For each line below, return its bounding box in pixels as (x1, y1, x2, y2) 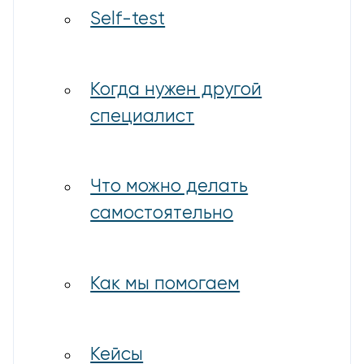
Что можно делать (90, 178, 249, 197)
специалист (90, 107, 195, 126)
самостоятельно (90, 205, 234, 223)
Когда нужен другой (90, 80, 262, 99)
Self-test (90, 10, 166, 28)
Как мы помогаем (90, 275, 240, 294)
